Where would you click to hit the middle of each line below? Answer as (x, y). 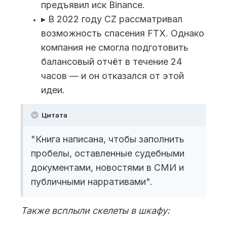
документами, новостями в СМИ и (107, 168)
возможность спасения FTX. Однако (123, 33)
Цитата (54, 115)
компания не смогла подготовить (115, 48)
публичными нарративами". (92, 182)
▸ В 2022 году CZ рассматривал (112, 19)
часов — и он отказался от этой (112, 76)
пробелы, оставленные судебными (108, 154)
